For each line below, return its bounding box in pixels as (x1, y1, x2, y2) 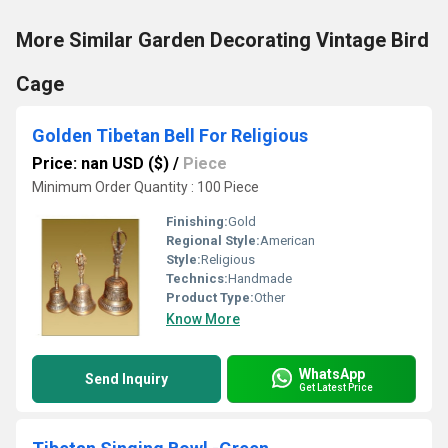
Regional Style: (166, 233, 260, 248)
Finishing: (166, 214, 228, 229)
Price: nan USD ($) (32, 154, 169, 173)
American (260, 233, 315, 248)
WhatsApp (299, 365, 365, 382)
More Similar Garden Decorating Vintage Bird (16, 28, 429, 52)
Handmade (228, 271, 292, 286)
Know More (166, 311, 240, 327)
